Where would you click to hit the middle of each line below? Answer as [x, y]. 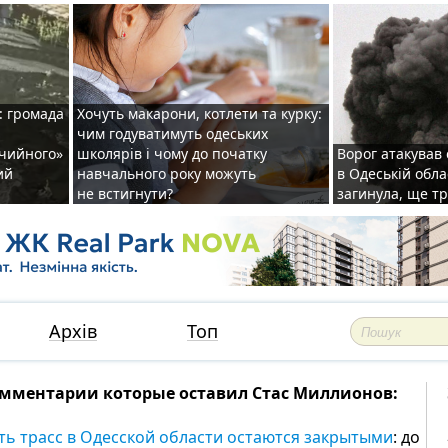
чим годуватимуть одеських [172, 133]
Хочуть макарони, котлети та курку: [199, 113]
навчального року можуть [166, 173]
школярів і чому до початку [172, 153]
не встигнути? [125, 193]
